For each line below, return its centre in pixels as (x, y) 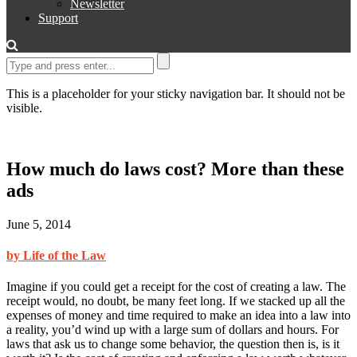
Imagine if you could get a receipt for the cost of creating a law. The (176, 287)
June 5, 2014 (39, 224)
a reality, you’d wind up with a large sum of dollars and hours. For (173, 330)
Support (58, 18)
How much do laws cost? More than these (175, 169)
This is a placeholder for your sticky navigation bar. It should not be (176, 94)
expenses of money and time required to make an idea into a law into (178, 316)
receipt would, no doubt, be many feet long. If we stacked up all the (176, 301)
